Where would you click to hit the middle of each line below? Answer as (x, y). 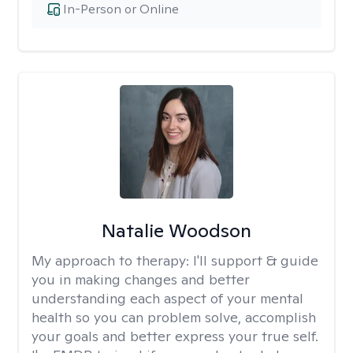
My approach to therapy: (112, 260)
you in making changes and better (141, 279)
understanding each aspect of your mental (167, 298)
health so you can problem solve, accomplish (174, 317)
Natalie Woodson (176, 230)
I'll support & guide (256, 260)
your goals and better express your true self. (175, 336)
